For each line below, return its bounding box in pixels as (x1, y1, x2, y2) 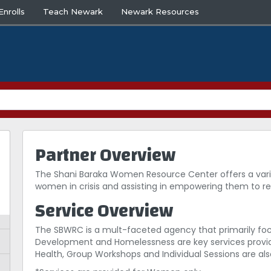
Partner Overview (35, 139, 176, 172)
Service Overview (35, 194, 174, 228)
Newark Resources (121, 7, 200, 16)
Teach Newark (43, 7, 103, 16)
